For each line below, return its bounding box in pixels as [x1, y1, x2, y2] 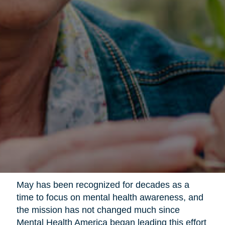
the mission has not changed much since [16, 205, 180, 215]
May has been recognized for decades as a [16, 180, 189, 190]
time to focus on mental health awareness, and [16, 192, 203, 203]
